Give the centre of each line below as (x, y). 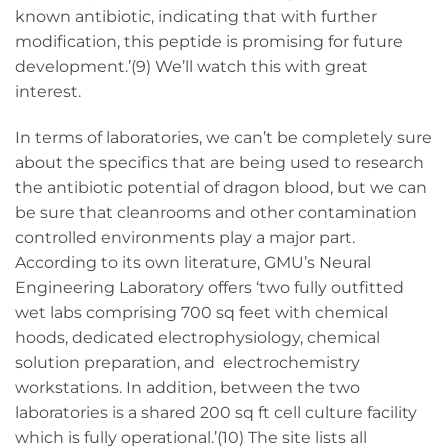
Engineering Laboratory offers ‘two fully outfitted (209, 287)
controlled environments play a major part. (185, 237)
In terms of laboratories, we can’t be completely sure (223, 137)
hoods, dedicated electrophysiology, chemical (197, 337)
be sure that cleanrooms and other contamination (216, 212)
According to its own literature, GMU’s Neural (193, 262)
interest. (48, 91)
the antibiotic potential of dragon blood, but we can (221, 187)
